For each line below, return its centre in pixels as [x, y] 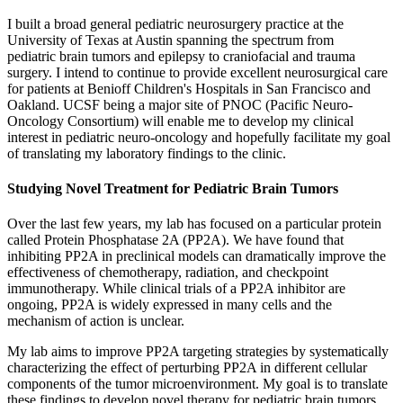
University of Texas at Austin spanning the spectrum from [170, 40]
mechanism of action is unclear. [96, 321]
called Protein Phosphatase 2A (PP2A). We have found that [175, 240]
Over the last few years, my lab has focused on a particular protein [194, 224]
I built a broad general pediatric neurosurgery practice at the [175, 23]
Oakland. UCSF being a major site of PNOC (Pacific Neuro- [180, 104]
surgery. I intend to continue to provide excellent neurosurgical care [197, 72]
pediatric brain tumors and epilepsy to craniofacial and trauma [181, 56]
